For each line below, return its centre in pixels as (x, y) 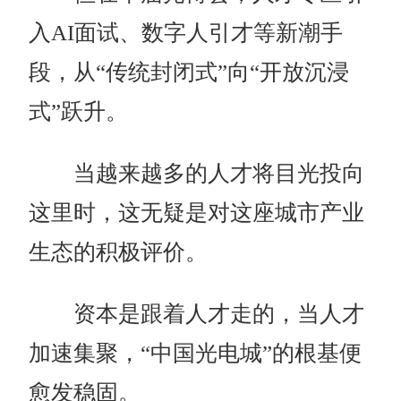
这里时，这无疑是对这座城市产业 (197, 213)
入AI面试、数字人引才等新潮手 (186, 33)
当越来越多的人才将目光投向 (197, 174)
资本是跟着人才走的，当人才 (197, 314)
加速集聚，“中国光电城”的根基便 (196, 354)
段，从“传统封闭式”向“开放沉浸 (189, 73)
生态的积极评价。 (119, 252)
